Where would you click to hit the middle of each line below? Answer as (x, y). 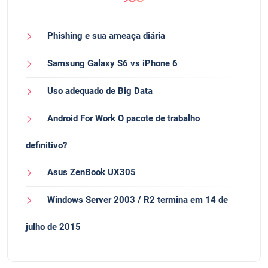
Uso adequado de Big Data (100, 91)
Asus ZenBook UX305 (92, 172)
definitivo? (46, 145)
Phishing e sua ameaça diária (106, 36)
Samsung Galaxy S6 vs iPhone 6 (112, 63)
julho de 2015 (53, 226)
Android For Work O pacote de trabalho (124, 118)
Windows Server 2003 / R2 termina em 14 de (138, 200)
